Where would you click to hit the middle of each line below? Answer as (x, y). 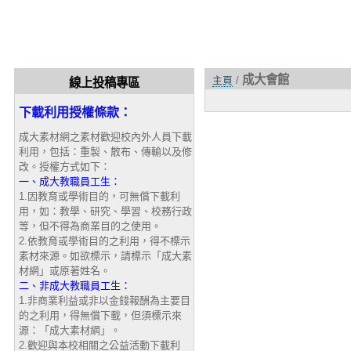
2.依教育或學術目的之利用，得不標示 (104, 241)
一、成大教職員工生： (69, 181)
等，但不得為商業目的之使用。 (90, 226)
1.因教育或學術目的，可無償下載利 (99, 196)
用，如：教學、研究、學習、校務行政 (105, 211)
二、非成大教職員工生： (74, 285)
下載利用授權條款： (75, 112)
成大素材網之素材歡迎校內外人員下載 (105, 136)
